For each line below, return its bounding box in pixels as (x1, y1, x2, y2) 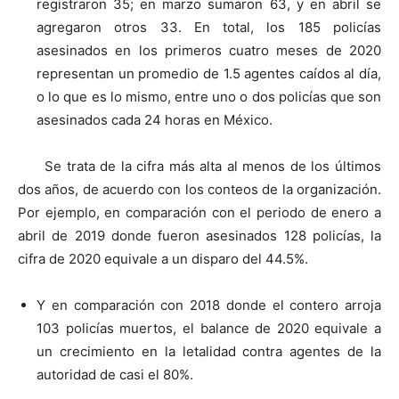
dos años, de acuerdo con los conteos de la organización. (18, 180, 381, 198)
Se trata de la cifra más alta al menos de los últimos (45, 157, 381, 175)
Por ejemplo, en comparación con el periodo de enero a (18, 203, 381, 221)
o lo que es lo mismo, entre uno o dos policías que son (37, 87, 381, 105)
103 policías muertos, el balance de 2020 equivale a (37, 319, 381, 337)
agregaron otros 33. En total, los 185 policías (37, 18, 381, 36)
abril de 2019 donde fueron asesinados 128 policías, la (18, 226, 381, 244)
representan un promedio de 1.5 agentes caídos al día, (37, 64, 381, 82)
